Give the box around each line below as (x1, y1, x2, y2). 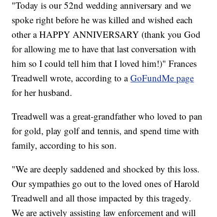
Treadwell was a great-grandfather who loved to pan (12, 110, 203, 123)
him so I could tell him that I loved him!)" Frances (12, 57, 197, 70)
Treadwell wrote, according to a (12, 72, 131, 84)
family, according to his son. (12, 139, 117, 152)
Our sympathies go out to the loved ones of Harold (12, 177, 200, 190)
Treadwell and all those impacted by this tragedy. (12, 192, 192, 204)
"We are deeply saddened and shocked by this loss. (12, 163, 200, 175)
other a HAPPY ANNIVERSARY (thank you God (12, 28, 201, 41)
